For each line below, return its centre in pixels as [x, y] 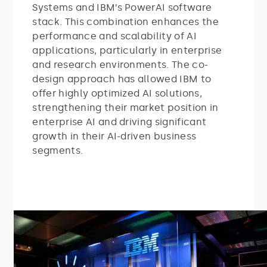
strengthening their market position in [125, 107]
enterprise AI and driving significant [119, 122]
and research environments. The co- [120, 64]
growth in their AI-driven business [114, 136]
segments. [58, 150]
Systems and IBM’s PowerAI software [122, 7]
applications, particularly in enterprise [127, 50]
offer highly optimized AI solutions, [117, 93]
